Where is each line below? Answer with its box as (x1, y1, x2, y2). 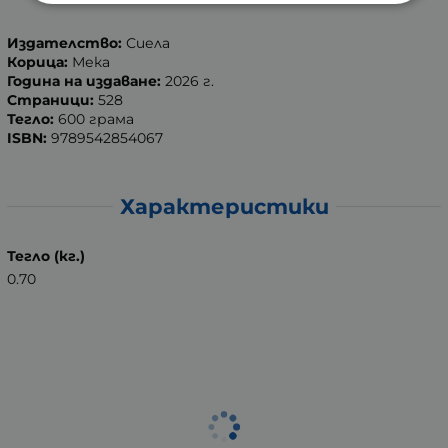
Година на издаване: (7, 72, 161, 91)
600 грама (54, 110, 134, 129)
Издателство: (7, 34, 122, 53)
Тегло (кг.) (7, 246, 85, 265)
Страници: (7, 91, 94, 110)
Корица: (7, 53, 68, 72)
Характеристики (119, 193, 329, 219)
